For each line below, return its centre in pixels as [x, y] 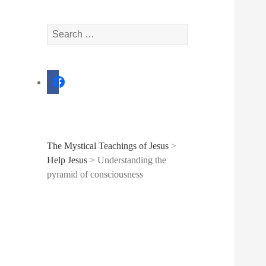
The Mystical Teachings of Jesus [108, 146]
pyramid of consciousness [95, 175]
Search [59, 30]
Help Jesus [67, 160]
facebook [64, 75]
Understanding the [132, 160]
